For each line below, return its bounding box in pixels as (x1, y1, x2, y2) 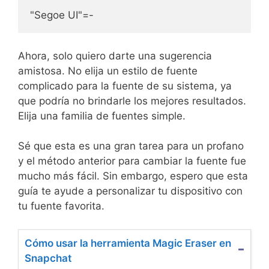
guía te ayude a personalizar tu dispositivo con (18, 185, 243, 198)
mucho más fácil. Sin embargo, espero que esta (18, 170, 248, 183)
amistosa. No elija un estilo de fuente (18, 64, 198, 77)
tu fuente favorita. (18, 200, 104, 213)
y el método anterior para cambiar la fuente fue (18, 155, 246, 168)
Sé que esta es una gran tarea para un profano (18, 140, 244, 153)
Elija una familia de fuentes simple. (18, 109, 186, 122)
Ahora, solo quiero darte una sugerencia (18, 49, 212, 62)
